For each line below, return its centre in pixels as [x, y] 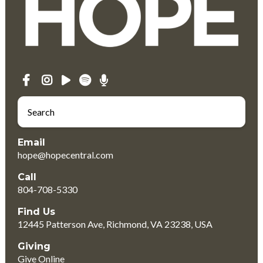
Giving [34, 246]
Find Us [37, 211]
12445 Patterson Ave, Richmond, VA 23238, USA [115, 224]
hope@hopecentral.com [66, 154]
